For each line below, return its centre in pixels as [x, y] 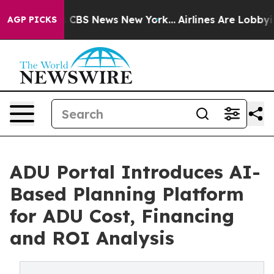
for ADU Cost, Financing [122, 216]
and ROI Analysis [92, 238]
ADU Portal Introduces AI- [135, 172]
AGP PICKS [32, 20]
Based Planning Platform [127, 194]
